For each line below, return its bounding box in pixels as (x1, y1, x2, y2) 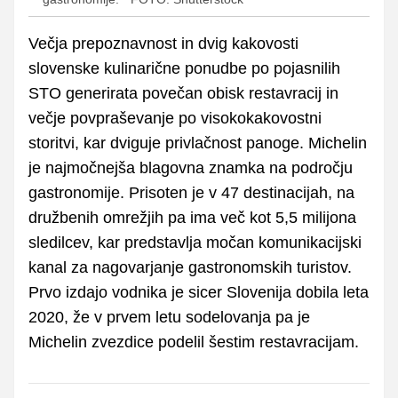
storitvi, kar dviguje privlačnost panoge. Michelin (28, 134, 367, 153)
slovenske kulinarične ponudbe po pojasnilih (28, 60, 340, 78)
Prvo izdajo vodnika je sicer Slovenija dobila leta (28, 283, 369, 302)
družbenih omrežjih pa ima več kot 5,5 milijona (28, 209, 356, 227)
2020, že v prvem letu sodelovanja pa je (28, 308, 310, 327)
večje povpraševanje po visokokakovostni (28, 109, 322, 128)
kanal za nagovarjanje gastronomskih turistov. (28, 259, 352, 277)
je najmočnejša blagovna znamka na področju (28, 159, 353, 178)
